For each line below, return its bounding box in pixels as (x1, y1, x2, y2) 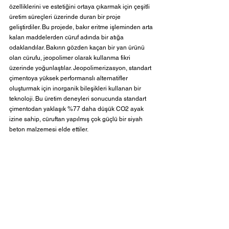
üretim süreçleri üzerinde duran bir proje (9, 13, 122, 21)
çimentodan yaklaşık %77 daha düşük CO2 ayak (9, 105, 145, 113)
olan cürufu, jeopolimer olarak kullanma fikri (9, 54, 132, 62)
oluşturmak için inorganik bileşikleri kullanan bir (9, 85, 143, 93)
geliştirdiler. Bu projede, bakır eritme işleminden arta (9, 24, 154, 31)
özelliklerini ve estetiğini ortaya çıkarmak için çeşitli (9, 3, 151, 11)
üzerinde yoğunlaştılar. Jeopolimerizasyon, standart (9, 64, 153, 72)
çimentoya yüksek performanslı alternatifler (9, 75, 129, 82)
